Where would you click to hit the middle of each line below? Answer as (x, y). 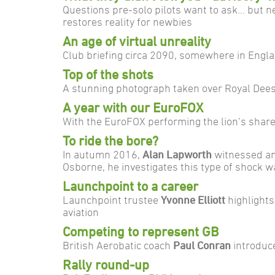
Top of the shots (108, 74)
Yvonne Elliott (193, 199)
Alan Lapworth (177, 154)
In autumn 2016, (103, 154)
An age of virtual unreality (137, 41)
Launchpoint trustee (112, 199)
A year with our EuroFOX (133, 107)
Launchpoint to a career (130, 186)
